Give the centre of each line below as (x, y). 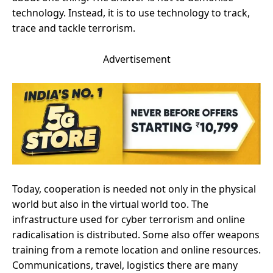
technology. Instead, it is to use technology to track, (131, 12)
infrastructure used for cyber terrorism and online (129, 219)
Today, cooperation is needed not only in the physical (134, 189)
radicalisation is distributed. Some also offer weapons (136, 234)
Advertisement (136, 59)
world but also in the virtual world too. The (110, 204)
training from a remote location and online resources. (136, 250)
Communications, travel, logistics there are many (125, 265)
